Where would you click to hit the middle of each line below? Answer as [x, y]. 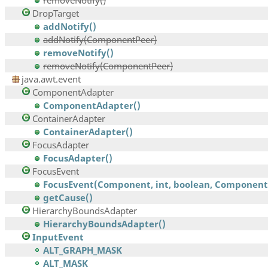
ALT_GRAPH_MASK [83, 250]
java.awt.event [51, 79]
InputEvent [58, 237]
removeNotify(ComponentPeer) [108, 66]
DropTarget [56, 13]
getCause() [68, 198]
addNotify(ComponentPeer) [100, 40]
